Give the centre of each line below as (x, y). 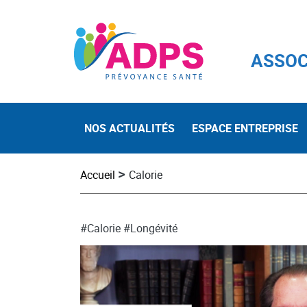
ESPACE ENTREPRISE (245, 128)
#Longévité (150, 229)
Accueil (98, 174)
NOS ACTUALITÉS (130, 128)
